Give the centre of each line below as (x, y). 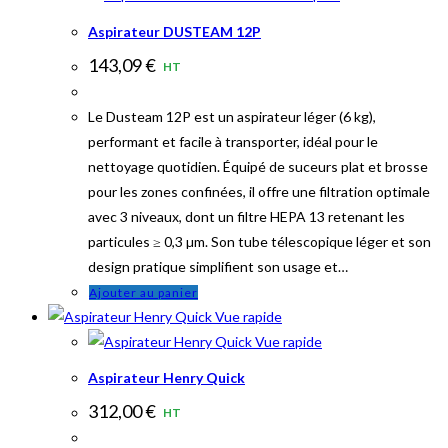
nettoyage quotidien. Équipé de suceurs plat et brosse (258, 166)
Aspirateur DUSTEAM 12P (174, 31)
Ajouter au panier (143, 292)
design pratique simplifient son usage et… (218, 266)
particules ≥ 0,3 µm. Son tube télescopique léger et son (259, 241)
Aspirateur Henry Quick (166, 378)
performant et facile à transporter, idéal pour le (233, 141)
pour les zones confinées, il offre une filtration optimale (259, 191)
